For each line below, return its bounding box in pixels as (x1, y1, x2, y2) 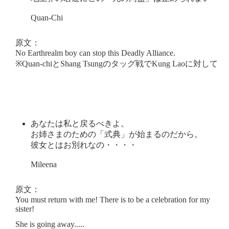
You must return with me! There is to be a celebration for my (15, 195, 210, 204)
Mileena (31, 159, 57, 169)
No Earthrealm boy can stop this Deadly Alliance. (15, 48, 175, 57)
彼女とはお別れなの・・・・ (31, 140, 137, 149)
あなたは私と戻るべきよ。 (31, 119, 129, 128)
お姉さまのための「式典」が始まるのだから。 (31, 129, 202, 139)
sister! (15, 204, 34, 213)
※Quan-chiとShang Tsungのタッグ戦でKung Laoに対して (15, 59, 218, 68)
